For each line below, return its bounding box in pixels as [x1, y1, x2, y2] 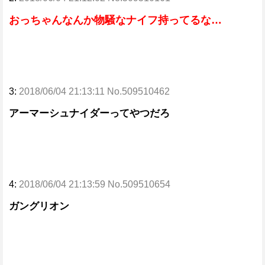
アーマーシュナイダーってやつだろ [9, 108, 170, 119]
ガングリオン [9, 201, 69, 212]
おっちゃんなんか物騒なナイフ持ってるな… [9, 14, 222, 26]
